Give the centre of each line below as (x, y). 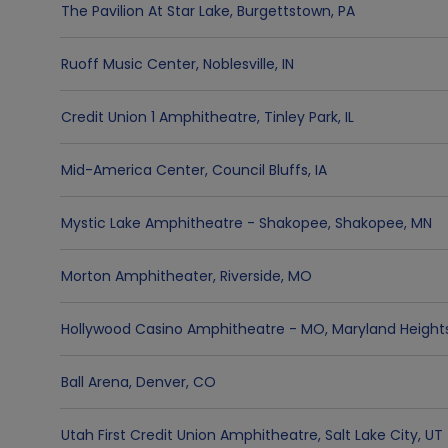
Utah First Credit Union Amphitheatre (189, 435)
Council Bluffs (260, 170)
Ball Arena (95, 382)
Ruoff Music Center (128, 64)
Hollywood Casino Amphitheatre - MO (193, 329)
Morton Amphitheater (137, 276)
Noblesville (239, 64)
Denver (161, 382)
